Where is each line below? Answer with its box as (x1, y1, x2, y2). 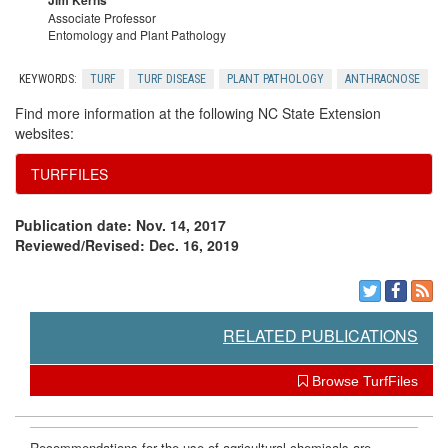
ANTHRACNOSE (345, 72, 420, 86)
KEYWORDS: (19, 72, 77, 86)
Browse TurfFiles (308, 373, 418, 390)
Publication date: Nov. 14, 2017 (15, 215, 226, 235)
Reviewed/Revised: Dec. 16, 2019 (15, 235, 239, 255)
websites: (15, 123, 74, 143)
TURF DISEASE (137, 72, 206, 86)
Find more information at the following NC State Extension (15, 103, 381, 123)
